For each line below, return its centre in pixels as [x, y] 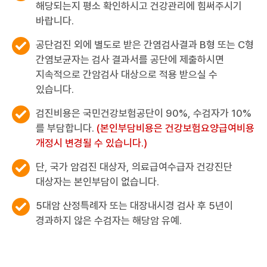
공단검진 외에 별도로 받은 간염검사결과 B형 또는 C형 [145, 45]
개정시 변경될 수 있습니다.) [91, 143]
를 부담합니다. [65, 128]
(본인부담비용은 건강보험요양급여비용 [176, 128]
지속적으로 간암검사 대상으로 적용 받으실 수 [127, 75]
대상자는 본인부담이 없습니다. [97, 182]
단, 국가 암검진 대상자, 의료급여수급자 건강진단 [134, 167]
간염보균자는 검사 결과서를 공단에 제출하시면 [130, 60]
